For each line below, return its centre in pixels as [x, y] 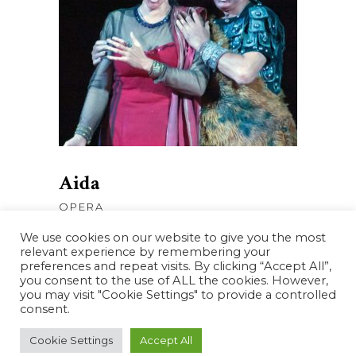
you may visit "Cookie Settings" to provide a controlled [178, 295]
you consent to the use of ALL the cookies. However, [174, 281]
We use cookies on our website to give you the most [173, 238]
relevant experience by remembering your [145, 252]
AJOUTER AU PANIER [178, 52]
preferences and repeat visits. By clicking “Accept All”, [176, 266]
